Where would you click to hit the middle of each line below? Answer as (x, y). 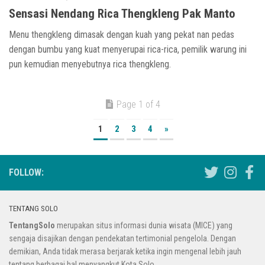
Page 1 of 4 (138, 104)
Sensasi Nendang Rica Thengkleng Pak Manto (122, 13)
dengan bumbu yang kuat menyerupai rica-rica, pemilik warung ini (128, 49)
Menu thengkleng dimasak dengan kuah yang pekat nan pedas (122, 34)
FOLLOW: (26, 172)
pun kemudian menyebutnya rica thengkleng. (90, 64)
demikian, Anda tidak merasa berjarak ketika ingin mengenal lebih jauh (125, 251)
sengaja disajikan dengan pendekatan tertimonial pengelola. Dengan (122, 238)
